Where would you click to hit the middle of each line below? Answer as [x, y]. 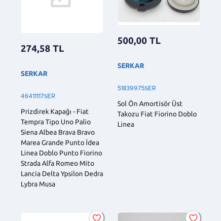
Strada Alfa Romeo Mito [57, 163]
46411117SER [38, 96]
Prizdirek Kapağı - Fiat [55, 111]
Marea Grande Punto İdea [60, 142]
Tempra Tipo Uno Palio [56, 122]
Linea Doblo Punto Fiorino [61, 153]
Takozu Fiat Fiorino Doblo [157, 114]
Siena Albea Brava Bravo [58, 132]
